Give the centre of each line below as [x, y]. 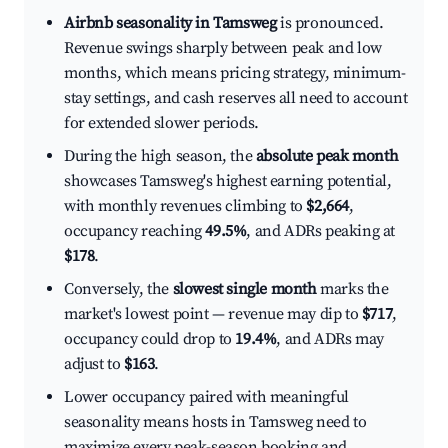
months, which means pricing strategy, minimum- [235, 73]
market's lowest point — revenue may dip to [213, 314]
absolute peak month [327, 156]
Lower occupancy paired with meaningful [206, 397]
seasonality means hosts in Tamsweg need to [215, 422]
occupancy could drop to [150, 339]
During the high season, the [160, 156]
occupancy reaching [135, 231]
